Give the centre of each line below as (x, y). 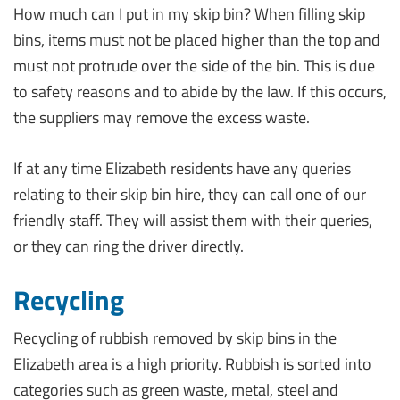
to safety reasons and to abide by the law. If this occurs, (200, 92)
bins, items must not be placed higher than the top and (197, 40)
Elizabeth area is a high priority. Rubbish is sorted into (192, 364)
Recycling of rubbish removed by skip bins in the (175, 338)
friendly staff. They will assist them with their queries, (193, 220)
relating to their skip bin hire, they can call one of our (190, 194)
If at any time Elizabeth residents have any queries (182, 168)
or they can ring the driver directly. (129, 246)
